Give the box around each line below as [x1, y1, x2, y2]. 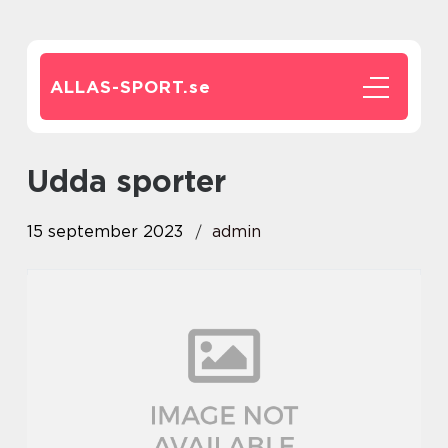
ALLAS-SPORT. [50, 77, 189, 97]
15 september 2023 [27, 222, 183, 241]
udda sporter [49, 163, 226, 199]
